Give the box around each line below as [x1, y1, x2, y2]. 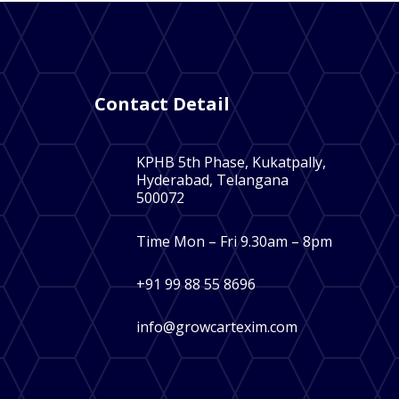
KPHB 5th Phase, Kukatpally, [135, 152, 326, 173]
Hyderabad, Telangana [135, 170, 289, 191]
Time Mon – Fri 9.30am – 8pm [135, 231, 332, 251]
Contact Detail [94, 92, 230, 117]
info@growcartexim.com [135, 316, 297, 337]
